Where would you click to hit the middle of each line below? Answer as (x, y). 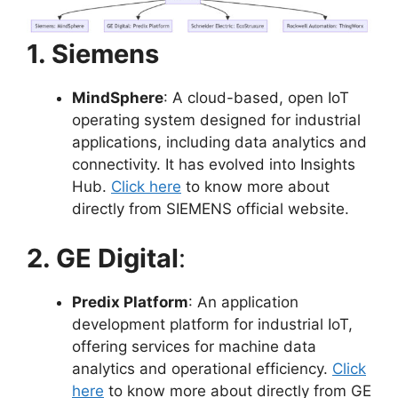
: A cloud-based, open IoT (256, 98)
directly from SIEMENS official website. (211, 209)
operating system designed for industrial (216, 120)
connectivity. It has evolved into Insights (214, 164)
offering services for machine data (194, 346)
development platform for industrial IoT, (212, 324)
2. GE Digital (103, 258)
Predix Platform (130, 302)
